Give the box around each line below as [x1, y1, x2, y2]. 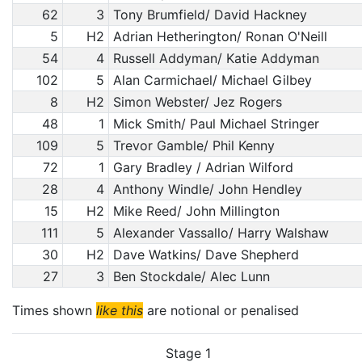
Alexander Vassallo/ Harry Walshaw [112, 225, 329, 241]
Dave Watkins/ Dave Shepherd [112, 246, 299, 263]
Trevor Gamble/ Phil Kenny [112, 137, 275, 154]
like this [96, 302, 143, 318]
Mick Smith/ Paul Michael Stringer [112, 116, 319, 132]
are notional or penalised [143, 302, 299, 318]
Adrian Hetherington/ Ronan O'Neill [112, 28, 327, 44]
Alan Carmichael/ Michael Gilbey [112, 72, 312, 88]
